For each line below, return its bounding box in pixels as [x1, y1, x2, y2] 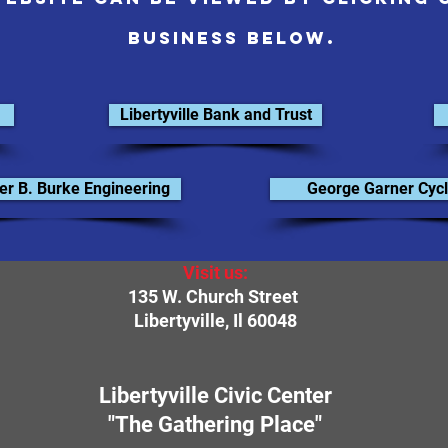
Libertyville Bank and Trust [119, 105, 312, 124]
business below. [127, 27, 336, 49]
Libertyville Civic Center [98, 383, 332, 408]
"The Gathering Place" [108, 412, 322, 437]
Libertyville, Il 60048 [133, 310, 297, 331]
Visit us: [182, 262, 248, 283]
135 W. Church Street [128, 286, 302, 307]
